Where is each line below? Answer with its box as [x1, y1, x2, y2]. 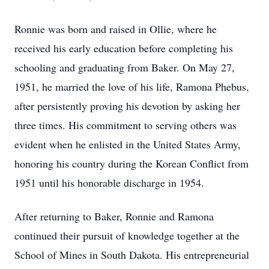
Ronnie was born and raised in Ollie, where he [14, 22, 217, 36]
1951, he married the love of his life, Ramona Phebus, [14, 79, 249, 94]
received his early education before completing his [14, 41, 233, 55]
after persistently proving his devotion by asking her [14, 98, 240, 113]
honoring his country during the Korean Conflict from [14, 156, 249, 171]
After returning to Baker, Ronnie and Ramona [14, 209, 214, 223]
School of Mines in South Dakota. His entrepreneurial [14, 247, 249, 262]
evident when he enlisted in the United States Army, [14, 137, 241, 151]
